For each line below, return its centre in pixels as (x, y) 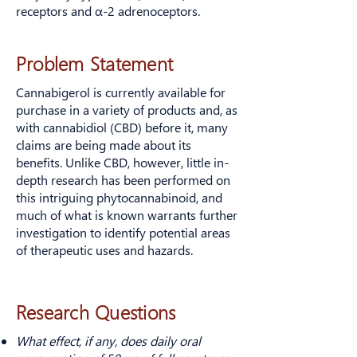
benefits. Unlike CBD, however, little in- (122, 162)
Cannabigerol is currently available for (121, 92)
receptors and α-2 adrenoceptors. (108, 11)
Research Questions (96, 312)
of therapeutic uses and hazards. (104, 250)
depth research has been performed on (123, 180)
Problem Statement (95, 63)
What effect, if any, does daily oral (108, 341)
